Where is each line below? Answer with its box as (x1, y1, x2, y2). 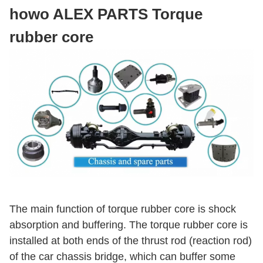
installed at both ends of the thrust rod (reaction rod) (9, 234, 252, 247)
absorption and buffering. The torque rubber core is (9, 218, 248, 231)
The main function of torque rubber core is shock (9, 203, 236, 215)
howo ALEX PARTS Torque (9, 5, 203, 23)
